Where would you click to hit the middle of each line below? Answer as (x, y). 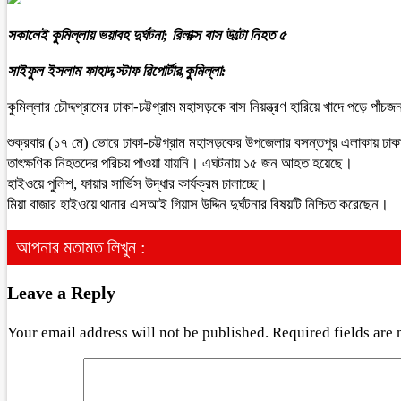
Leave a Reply (61, 292)
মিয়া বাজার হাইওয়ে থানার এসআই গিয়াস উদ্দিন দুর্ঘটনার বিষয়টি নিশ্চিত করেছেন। (198, 205)
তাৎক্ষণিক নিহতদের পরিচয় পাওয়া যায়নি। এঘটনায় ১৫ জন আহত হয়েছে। (180, 163)
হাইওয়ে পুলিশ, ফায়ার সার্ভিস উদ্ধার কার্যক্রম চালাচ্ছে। (137, 184)
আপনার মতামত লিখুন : (81, 247)
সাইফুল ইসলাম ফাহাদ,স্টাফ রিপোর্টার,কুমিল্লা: (117, 71)
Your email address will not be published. (138, 332)
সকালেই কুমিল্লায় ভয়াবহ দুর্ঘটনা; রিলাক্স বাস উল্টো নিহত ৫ (146, 35)
